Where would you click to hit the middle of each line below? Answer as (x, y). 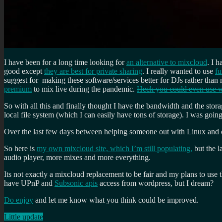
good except (24, 71)
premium (18, 89)
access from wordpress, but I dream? (156, 183)
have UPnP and (29, 183)
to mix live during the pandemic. (84, 89)
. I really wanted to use (179, 71)
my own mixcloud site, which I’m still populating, (114, 148)
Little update (24, 217)
